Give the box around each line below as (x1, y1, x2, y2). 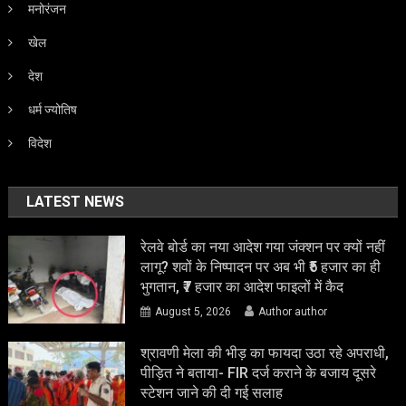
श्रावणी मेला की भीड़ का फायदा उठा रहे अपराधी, (140, 344, 390, 362)
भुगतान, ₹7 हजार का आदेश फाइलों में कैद (140, 278, 344, 296)
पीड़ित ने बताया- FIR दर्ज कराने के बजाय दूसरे (140, 364, 377, 382)
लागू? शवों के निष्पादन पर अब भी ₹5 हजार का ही (140, 258, 382, 276)
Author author (258, 305, 328, 319)
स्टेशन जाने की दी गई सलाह (140, 384, 284, 402)
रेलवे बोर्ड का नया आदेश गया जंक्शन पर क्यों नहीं (140, 238, 386, 256)
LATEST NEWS (26, 193, 125, 211)
